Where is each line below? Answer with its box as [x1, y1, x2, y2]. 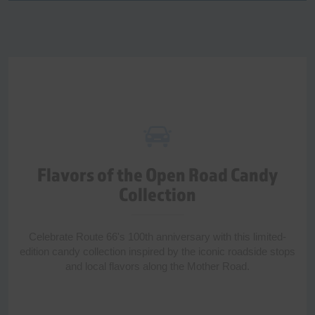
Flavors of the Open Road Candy [37, 163, 278, 186]
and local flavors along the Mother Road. [65, 260, 250, 273]
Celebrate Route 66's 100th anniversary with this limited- [29, 231, 286, 243]
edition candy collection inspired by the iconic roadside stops [20, 245, 295, 258]
